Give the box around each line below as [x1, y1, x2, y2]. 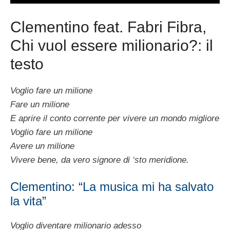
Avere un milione [10, 141, 74, 151]
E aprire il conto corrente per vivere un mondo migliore [10, 113, 219, 123]
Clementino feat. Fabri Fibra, [10, 18, 206, 35]
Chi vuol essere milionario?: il [10, 36, 213, 54]
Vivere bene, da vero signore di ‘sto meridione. [10, 155, 189, 165]
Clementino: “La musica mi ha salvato [10, 180, 214, 194]
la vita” [10, 194, 46, 208]
